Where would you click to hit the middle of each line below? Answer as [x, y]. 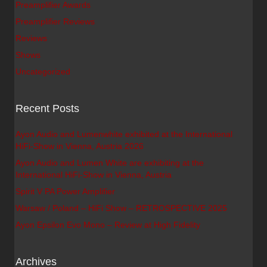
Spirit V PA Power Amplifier [65, 191]
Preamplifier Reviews [55, 21]
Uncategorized [43, 72]
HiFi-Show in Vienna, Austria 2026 [80, 146]
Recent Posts [47, 108]
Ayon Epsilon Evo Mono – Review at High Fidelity [108, 225]
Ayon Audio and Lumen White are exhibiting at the [110, 163]
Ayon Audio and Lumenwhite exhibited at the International [124, 134]
